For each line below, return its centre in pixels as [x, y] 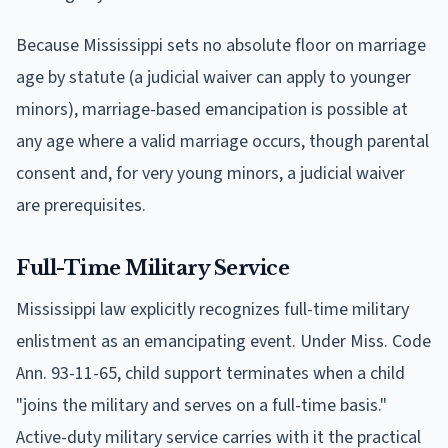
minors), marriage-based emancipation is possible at [212, 109]
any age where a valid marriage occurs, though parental [222, 141]
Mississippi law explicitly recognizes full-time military [212, 309]
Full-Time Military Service [152, 267]
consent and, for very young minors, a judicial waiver [210, 173]
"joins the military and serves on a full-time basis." [201, 405]
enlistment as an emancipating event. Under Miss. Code [223, 341]
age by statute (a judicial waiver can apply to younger [213, 77]
